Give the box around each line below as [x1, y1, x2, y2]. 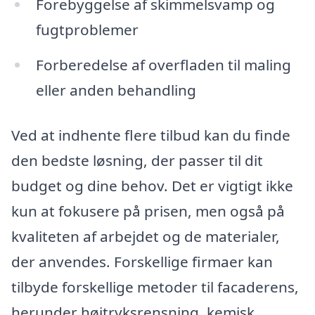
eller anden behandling [35, 79, 196, 100]
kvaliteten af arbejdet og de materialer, [11, 226, 280, 246]
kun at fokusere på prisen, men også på [11, 200, 285, 221]
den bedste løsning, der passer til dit [11, 150, 263, 170]
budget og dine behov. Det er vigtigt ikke [11, 175, 293, 195]
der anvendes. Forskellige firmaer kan [11, 251, 273, 271]
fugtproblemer [35, 19, 139, 39]
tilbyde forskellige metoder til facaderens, [11, 276, 299, 297]
